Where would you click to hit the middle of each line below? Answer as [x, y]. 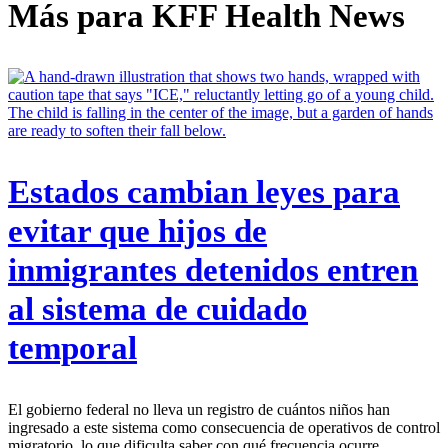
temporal [72, 348]
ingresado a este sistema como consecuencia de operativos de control [224, 428]
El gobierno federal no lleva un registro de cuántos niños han [199, 410]
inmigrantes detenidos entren [213, 270]
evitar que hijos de [137, 231]
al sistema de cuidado [158, 309]
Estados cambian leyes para [204, 192]
